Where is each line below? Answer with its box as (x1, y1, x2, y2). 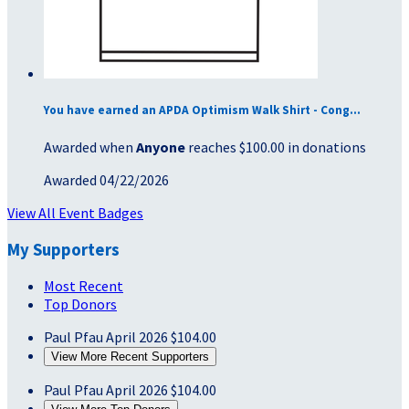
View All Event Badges (7, 204, 143, 223)
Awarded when (44, 138, 136, 157)
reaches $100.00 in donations (185, 138, 366, 157)
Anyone (136, 138, 185, 157)
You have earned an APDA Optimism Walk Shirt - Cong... (44, 101, 361, 118)
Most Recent (44, 277, 123, 296)
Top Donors (44, 295, 117, 314)
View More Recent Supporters (51, 350, 209, 364)
